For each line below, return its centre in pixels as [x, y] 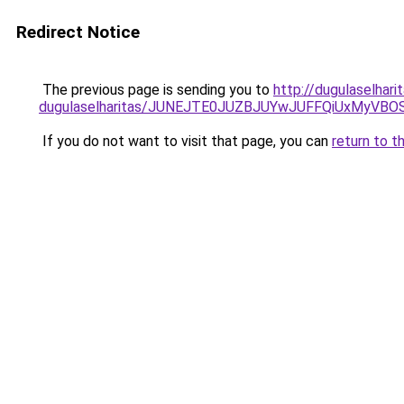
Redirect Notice [78, 32]
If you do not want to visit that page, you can [185, 141]
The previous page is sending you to [156, 90]
